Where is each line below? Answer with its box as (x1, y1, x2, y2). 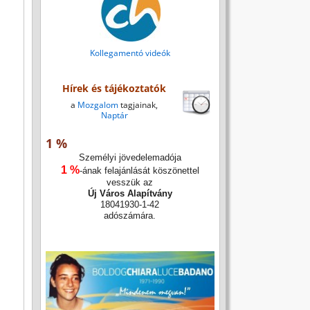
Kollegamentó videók (89, 46, 170, 59)
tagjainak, (118, 99, 158, 111)
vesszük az (107, 177, 154, 188)
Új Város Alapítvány (87, 188, 172, 199)
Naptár (100, 109, 128, 122)
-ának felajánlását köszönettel (79, 165, 199, 176)
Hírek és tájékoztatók (62, 82, 167, 95)
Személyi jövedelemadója (78, 152, 181, 163)
